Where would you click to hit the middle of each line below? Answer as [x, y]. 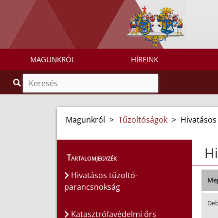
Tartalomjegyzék [92, 158]
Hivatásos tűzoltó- [103, 175]
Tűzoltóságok [143, 120]
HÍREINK [144, 60]
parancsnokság [92, 187]
